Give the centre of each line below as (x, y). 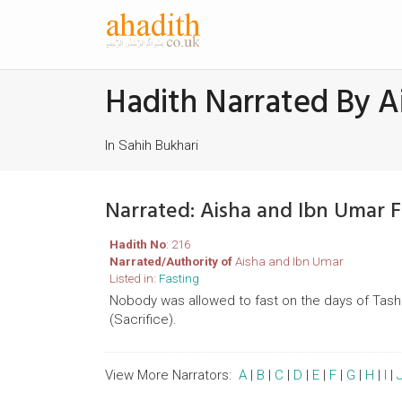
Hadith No (138, 244)
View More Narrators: (172, 375)
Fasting (179, 278)
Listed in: (134, 278)
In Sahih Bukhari (152, 145)
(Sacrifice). (143, 319)
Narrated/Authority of (171, 261)
